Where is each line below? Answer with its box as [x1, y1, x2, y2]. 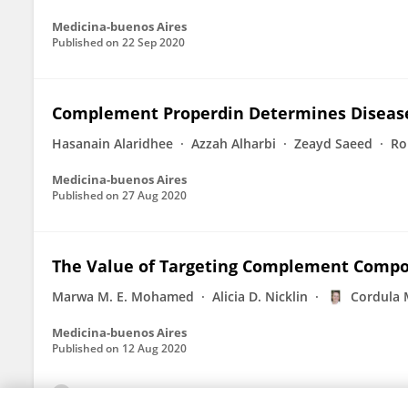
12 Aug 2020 [122, 341, 187, 356]
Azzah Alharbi [191, 135, 276, 152]
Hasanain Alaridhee [52, 135, 173, 152]
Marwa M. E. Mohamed [52, 288, 194, 305]
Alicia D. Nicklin [212, 288, 308, 305]
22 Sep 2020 [122, 35, 185, 50]
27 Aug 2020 [122, 188, 187, 203]
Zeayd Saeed [294, 135, 372, 152]
